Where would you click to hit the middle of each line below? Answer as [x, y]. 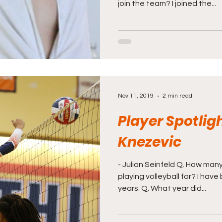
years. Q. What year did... [162, 188]
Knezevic [150, 142]
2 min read [177, 96]
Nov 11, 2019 [136, 96]
